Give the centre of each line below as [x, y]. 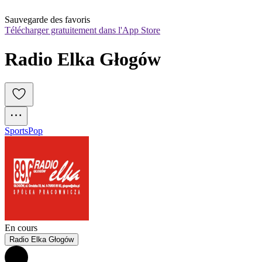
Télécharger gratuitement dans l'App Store [82, 30]
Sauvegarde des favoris [47, 20]
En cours [21, 228]
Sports [16, 131]
